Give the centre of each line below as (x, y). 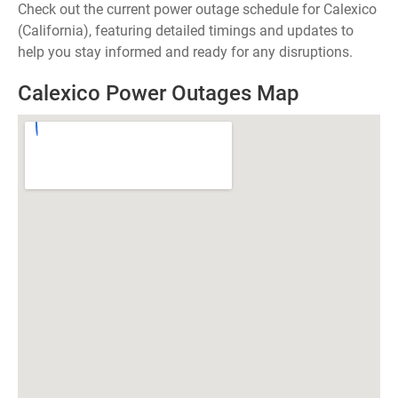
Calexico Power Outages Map (159, 93)
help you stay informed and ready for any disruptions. (185, 52)
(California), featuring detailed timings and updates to (186, 31)
